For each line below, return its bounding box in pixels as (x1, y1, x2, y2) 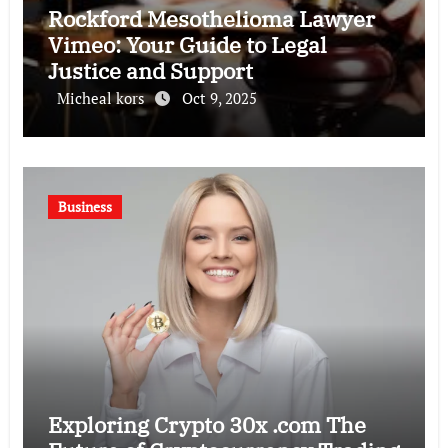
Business (57, 196, 112, 216)
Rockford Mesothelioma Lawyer (47, 3, 375, 33)
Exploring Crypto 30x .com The (47, 409, 366, 439)
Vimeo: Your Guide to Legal (47, 29, 327, 59)
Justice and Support (47, 55, 253, 85)
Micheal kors (56, 87, 149, 108)
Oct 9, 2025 (181, 87, 257, 108)
